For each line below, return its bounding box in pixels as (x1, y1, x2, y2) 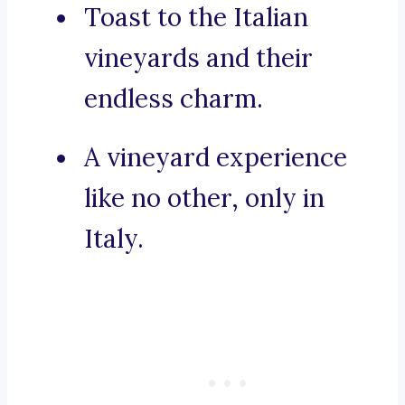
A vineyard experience (84, 141, 347, 174)
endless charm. (84, 82, 263, 116)
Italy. (84, 222, 144, 256)
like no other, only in (84, 182, 325, 215)
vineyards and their (84, 42, 313, 75)
